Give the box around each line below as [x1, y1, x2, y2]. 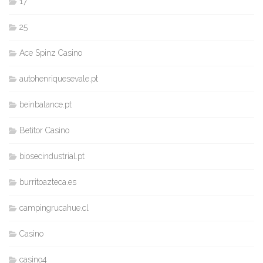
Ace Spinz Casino [19, 48, 82, 58]
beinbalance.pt [19, 99, 72, 109]
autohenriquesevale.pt [19, 73, 98, 83]
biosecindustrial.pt [19, 151, 85, 161]
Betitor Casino [19, 125, 69, 135]
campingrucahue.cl [19, 203, 89, 213]
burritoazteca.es [19, 177, 76, 187]
